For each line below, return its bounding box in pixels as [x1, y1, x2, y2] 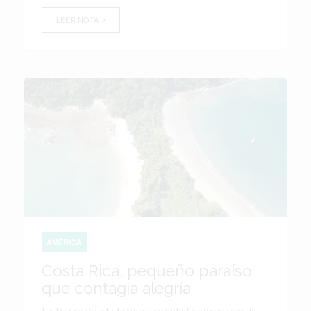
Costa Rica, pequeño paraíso [42, 261, 252, 280]
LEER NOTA [56, 14, 103, 25]
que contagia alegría [42, 278, 191, 297]
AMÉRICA [47, 237, 82, 247]
